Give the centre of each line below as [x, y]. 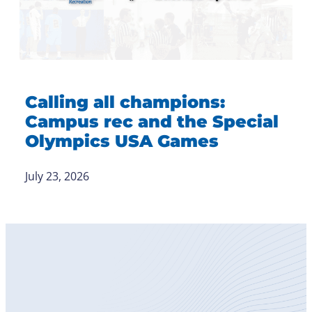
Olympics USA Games [122, 141]
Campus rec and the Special [152, 122]
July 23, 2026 [57, 177]
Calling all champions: [125, 102]
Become [64, 277]
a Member [74, 295]
